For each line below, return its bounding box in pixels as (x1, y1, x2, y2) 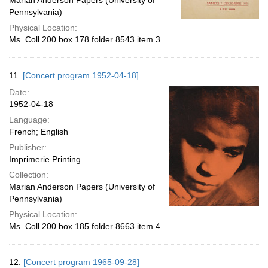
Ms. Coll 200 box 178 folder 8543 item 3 (9, 35, 160, 44)
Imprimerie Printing (9, 154, 81, 164)
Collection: (9, 170, 48, 179)
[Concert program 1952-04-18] (23, 71, 139, 80)
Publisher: (9, 142, 47, 152)
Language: (9, 115, 50, 124)
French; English (9, 127, 68, 136)
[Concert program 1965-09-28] (23, 257, 139, 267)
